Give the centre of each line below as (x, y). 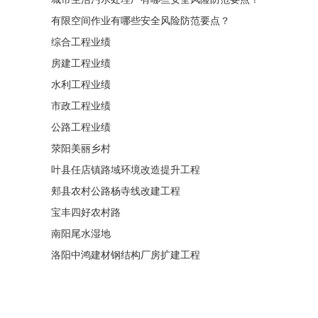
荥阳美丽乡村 (81, 149)
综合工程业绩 (81, 42)
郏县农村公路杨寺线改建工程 (116, 191)
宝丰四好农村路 (86, 213)
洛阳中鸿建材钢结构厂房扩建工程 (126, 255)
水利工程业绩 (81, 85)
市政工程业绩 (81, 106)
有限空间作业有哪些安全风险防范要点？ (141, 21)
